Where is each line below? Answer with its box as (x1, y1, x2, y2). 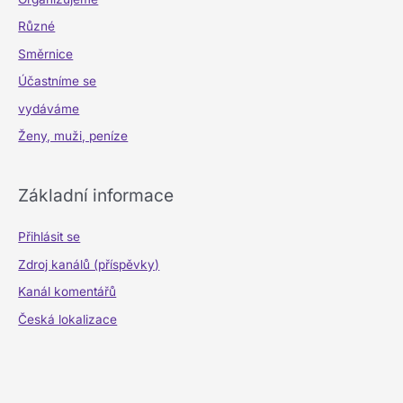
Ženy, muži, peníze (18, 129, 129, 143)
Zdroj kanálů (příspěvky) (18, 256, 160, 272)
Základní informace (18, 184, 175, 207)
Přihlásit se (18, 229, 81, 245)
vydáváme (18, 101, 80, 116)
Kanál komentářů (18, 284, 117, 300)
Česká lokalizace (18, 311, 118, 327)
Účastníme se (18, 74, 97, 89)
